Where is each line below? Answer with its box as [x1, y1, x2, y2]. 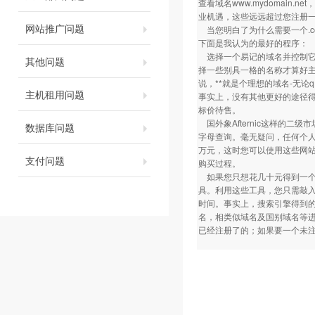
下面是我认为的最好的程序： [198, 37, 308, 49]
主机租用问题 [25, 87, 84, 101]
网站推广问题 [25, 21, 84, 35]
